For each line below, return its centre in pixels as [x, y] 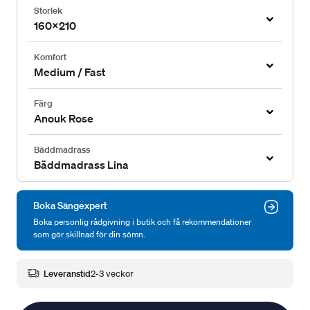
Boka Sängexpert [70, 206]
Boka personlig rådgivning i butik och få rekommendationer [142, 222]
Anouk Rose [64, 119]
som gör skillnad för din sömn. [89, 235]
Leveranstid [67, 273]
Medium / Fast [70, 72]
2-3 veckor [112, 273]
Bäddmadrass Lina [81, 165]
